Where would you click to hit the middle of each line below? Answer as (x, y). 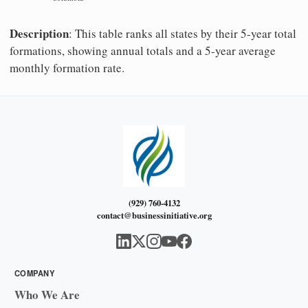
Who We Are (47, 294)
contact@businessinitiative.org (154, 216)
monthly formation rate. (67, 67)
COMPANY (35, 273)
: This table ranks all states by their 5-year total (183, 33)
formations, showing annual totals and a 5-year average (143, 50)
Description (39, 33)
